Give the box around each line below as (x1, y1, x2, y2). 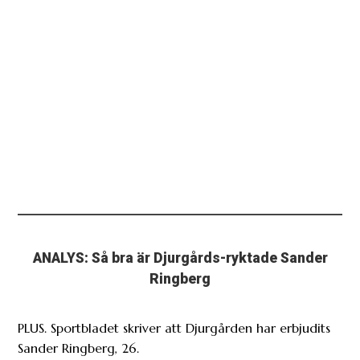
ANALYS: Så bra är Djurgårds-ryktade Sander (32, 249, 328, 266)
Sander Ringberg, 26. (18, 339, 140, 356)
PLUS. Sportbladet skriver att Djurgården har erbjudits (18, 319, 331, 336)
